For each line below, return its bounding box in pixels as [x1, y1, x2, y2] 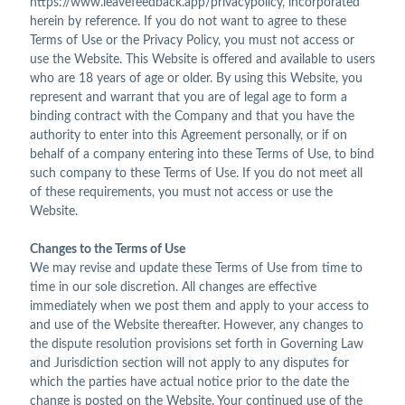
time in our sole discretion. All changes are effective [30, 281, 316, 295]
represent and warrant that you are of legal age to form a [30, 91, 347, 105]
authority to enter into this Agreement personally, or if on [30, 129, 347, 143]
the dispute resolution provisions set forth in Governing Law [30, 338, 363, 352]
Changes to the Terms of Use [30, 243, 185, 257]
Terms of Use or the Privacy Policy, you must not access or [30, 34, 354, 48]
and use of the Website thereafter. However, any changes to [30, 319, 363, 333]
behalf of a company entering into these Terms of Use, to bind [30, 148, 374, 162]
